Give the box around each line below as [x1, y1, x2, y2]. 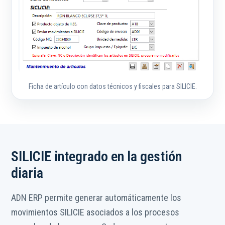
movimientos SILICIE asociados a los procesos [11, 207, 179, 218]
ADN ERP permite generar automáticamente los [11, 192, 181, 203]
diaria [11, 165, 43, 182]
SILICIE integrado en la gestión [11, 148, 182, 165]
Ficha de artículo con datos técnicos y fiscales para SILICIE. [28, 82, 197, 91]
